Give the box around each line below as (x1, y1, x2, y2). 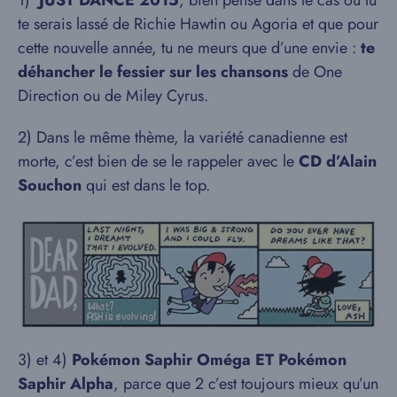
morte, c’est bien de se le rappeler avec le (18, 149, 294, 173)
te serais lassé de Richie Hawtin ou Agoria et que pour (18, 12, 378, 35)
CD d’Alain (294, 149, 377, 173)
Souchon (18, 173, 82, 197)
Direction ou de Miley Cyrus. (18, 83, 208, 107)
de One (288, 59, 342, 83)
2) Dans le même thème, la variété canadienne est (18, 125, 347, 149)
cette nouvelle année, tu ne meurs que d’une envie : (18, 35, 361, 59)
